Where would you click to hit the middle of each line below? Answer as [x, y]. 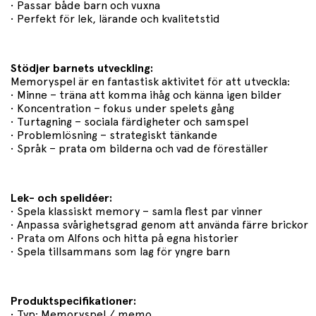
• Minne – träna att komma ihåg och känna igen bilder [146, 95]
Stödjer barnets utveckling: [82, 68]
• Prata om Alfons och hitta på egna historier [124, 238]
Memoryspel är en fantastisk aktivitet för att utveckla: [150, 81]
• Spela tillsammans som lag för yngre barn [120, 251]
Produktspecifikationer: [73, 301]
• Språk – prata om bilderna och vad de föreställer [139, 148]
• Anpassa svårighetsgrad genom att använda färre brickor [159, 225]
